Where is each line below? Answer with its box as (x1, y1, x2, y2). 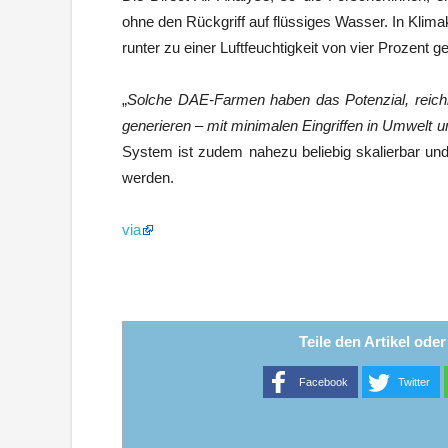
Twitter (397, 376, 430, 389)
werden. (122, 169, 174, 186)
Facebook (298, 376, 348, 389)
